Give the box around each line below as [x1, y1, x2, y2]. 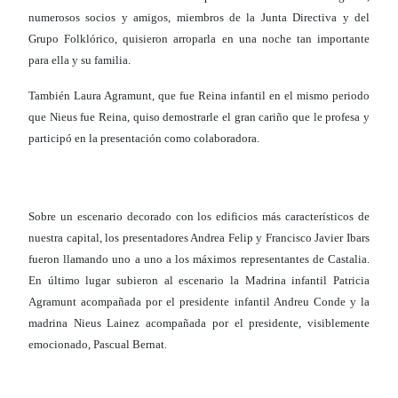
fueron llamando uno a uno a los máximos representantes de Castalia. [28, 252, 370, 267]
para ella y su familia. [28, 53, 131, 68]
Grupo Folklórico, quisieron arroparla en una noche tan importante [28, 32, 370, 46]
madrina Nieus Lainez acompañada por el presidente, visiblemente [28, 316, 370, 330]
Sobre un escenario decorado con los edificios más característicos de [28, 210, 370, 224]
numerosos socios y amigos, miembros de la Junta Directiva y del [28, 11, 370, 25]
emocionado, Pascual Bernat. [28, 338, 167, 352]
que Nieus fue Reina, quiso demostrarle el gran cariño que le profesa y [28, 110, 370, 124]
